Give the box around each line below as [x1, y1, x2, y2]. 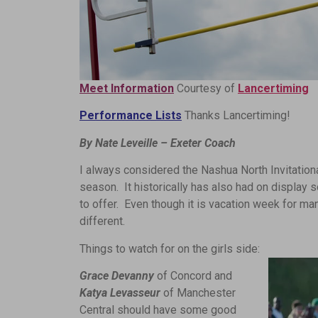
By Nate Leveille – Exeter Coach [79, 136, 236, 150]
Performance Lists [79, 109, 182, 123]
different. [79, 214, 125, 229]
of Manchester [160, 285, 236, 300]
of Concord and [157, 268, 232, 283]
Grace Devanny [79, 268, 154, 283]
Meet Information [79, 81, 174, 95]
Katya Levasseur [79, 285, 160, 300]
